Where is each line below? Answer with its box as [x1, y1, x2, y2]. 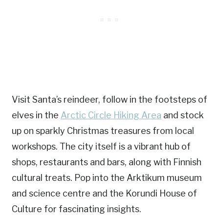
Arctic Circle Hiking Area [61, 110, 161, 121]
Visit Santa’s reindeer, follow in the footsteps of [12, 94, 207, 105]
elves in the [12, 110, 61, 121]
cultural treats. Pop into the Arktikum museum [12, 173, 202, 183]
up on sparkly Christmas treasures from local [12, 126, 194, 136]
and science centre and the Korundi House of [12, 188, 197, 199]
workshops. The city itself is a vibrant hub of [12, 141, 191, 152]
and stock [161, 110, 204, 121]
